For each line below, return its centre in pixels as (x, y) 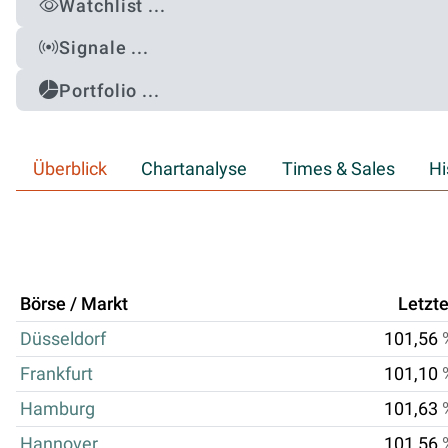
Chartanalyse (194, 168)
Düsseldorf (63, 338)
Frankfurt (56, 373)
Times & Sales (338, 168)
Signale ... (104, 48)
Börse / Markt (74, 303)
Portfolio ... (109, 90)
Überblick (70, 168)
